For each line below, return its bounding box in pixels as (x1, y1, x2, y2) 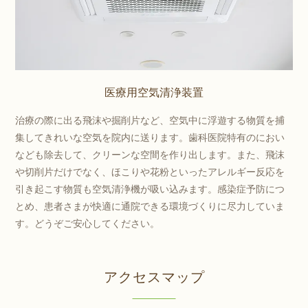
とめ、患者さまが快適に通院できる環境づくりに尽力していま (15, 199, 285, 213)
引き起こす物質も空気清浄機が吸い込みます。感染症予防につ (15, 181, 285, 196)
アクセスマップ (103, 269, 205, 285)
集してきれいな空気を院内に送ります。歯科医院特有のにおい (15, 130, 285, 144)
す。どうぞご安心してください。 (15, 216, 160, 230)
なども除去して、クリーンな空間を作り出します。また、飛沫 (15, 147, 285, 162)
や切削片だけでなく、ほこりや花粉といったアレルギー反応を (15, 164, 285, 179)
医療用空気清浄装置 (104, 87, 203, 99)
